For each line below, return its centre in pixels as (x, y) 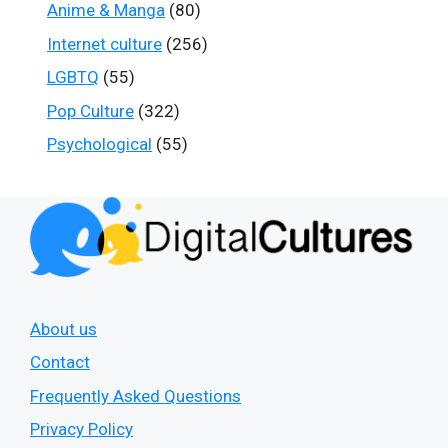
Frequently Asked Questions (135, 395)
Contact (60, 362)
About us (63, 328)
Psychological (99, 144)
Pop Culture (90, 110)
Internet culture (104, 43)
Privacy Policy (81, 429)
